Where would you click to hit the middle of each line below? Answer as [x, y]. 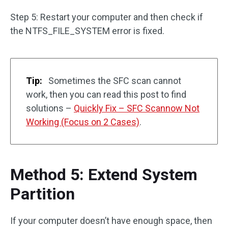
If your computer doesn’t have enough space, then [111, 221]
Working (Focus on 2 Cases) [83, 122]
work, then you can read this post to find [106, 95]
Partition [42, 194]
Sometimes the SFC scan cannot [114, 81]
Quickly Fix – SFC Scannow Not [137, 108]
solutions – [50, 108]
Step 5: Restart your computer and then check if [107, 17]
